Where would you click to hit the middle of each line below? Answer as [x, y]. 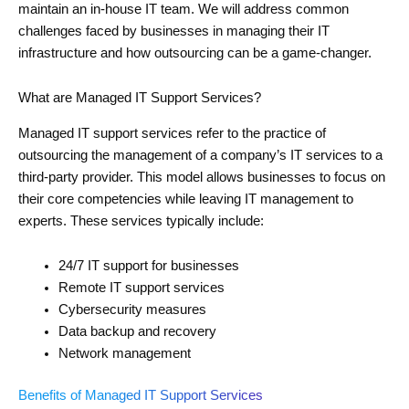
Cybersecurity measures [132, 310]
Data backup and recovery [137, 332]
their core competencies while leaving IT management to [186, 199]
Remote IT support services [141, 288]
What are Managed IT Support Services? [140, 98]
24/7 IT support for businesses [148, 266]
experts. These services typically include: [141, 220]
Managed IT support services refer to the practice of [172, 133]
